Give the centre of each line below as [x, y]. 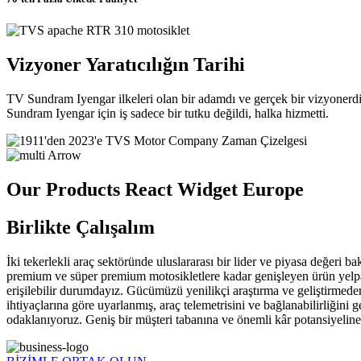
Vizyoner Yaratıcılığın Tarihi [126, 64]
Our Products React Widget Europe [155, 189]
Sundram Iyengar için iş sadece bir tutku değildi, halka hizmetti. [168, 113]
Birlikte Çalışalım [81, 227]
